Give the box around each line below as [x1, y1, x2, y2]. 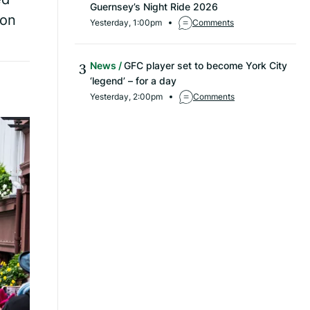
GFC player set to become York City [124, 59, 287, 73]
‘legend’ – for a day [90, 74, 176, 88]
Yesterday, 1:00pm [90, 17, 162, 29]
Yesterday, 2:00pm [90, 91, 163, 103]
